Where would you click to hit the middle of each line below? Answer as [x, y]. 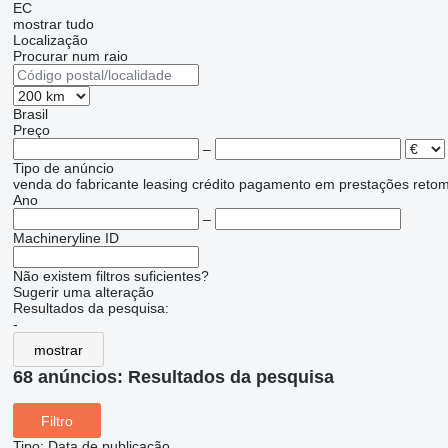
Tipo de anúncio [63, 168]
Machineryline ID [65, 238]
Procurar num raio [70, 56]
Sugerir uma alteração [83, 292]
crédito [213, 184]
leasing [165, 184]
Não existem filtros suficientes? [110, 276]
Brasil [30, 114]
